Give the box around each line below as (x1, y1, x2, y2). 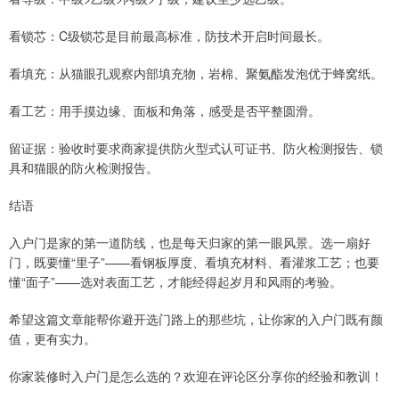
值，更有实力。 (9, 330, 96, 348)
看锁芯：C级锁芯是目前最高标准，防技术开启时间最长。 (9, 27, 330, 45)
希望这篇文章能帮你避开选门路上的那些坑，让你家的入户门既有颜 (9, 310, 383, 329)
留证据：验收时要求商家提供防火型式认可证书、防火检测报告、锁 (9, 139, 383, 158)
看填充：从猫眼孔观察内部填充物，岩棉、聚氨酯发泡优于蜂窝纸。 (9, 64, 383, 83)
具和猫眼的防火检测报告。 (9, 159, 159, 177)
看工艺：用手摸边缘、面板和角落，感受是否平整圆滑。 (9, 102, 321, 120)
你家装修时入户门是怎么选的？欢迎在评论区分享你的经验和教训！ (9, 367, 383, 386)
